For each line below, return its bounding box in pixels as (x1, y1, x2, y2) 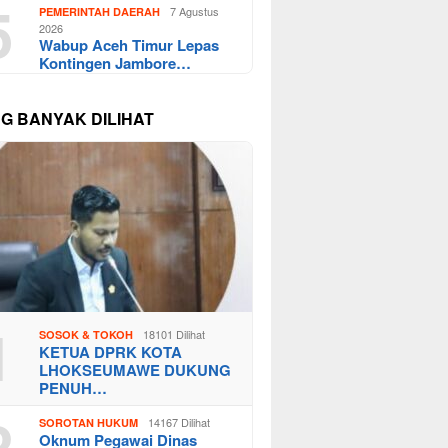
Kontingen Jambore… (39, 51, 192, 74)
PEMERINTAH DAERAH (39, 3, 161, 19)
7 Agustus (170, 2, 220, 19)
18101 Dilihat (143, 325, 206, 342)
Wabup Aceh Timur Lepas (39, 33, 220, 56)
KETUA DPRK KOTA (39, 340, 183, 363)
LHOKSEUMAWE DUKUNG (39, 358, 232, 381)
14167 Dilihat (148, 413, 211, 430)
